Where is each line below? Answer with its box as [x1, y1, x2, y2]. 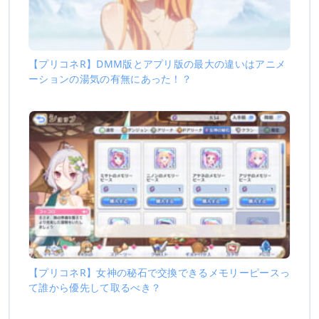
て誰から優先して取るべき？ [28, 280, 162, 294]
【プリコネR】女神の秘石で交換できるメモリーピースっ [28, 265, 291, 279]
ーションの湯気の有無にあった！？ [28, 72, 192, 86]
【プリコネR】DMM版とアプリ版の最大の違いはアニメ [28, 57, 286, 71]
